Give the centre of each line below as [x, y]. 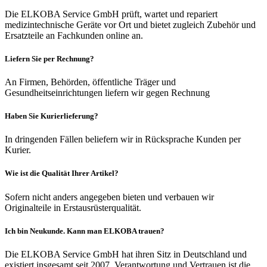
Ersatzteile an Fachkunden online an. [74, 35]
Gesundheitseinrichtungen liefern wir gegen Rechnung [107, 92]
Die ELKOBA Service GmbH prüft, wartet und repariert [111, 14]
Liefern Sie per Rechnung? [49, 58]
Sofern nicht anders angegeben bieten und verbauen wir [109, 197]
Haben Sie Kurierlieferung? [52, 116]
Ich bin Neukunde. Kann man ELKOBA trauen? [85, 231]
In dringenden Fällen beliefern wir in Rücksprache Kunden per [123, 139]
